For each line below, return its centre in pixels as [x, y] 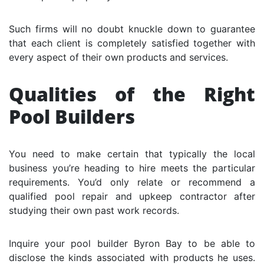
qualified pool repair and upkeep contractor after [132, 196]
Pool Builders [72, 116]
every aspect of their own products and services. [118, 57]
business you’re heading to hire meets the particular [132, 168]
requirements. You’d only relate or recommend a [132, 182]
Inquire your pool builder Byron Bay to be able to [132, 243]
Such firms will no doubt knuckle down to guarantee [132, 29]
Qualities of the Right [132, 94]
